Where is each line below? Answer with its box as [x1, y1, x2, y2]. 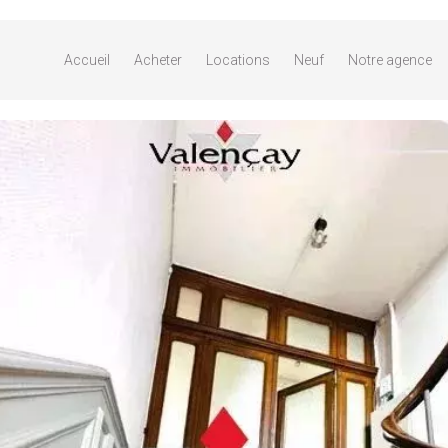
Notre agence [348, 52, 432, 68]
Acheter [134, 52, 182, 68]
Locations [206, 52, 270, 68]
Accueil [64, 52, 110, 68]
